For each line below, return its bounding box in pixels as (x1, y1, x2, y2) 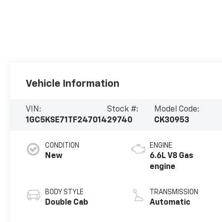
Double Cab (45, 198, 89, 207)
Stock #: (107, 105, 139, 113)
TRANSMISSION (150, 188, 199, 196)
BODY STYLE (45, 188, 84, 196)
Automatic (150, 198, 191, 207)
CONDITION (45, 142, 80, 149)
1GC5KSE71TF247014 (26, 116, 108, 124)
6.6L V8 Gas (150, 152, 194, 160)
